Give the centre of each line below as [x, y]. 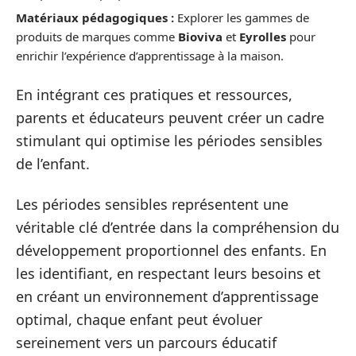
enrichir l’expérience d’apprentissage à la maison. [150, 56]
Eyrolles [263, 37]
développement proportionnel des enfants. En [171, 251]
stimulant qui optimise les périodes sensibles [169, 140]
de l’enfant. [53, 163]
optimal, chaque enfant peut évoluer [139, 320]
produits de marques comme [97, 37]
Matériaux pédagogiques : [95, 18]
